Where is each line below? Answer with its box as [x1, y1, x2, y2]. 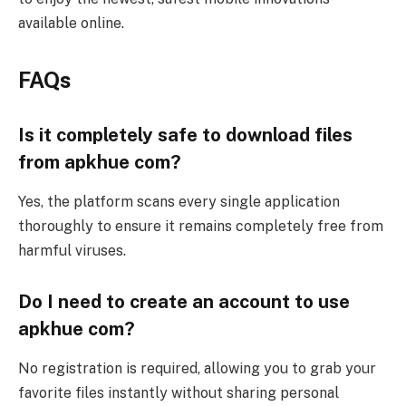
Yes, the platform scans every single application [18, 192, 340, 210]
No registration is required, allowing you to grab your [18, 359, 376, 377]
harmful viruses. [18, 241, 126, 259]
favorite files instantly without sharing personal [18, 383, 339, 401]
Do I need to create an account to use [18, 290, 350, 313]
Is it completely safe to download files [18, 123, 353, 146]
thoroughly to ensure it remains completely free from [18, 217, 383, 235]
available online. [18, 14, 124, 32]
